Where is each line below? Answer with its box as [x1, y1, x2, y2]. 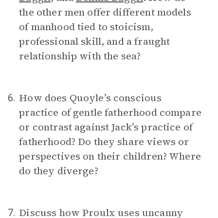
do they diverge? [19, 164, 98, 178]
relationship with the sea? [19, 49, 141, 63]
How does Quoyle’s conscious [19, 91, 162, 105]
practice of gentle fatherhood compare [19, 106, 201, 119]
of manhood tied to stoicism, [19, 20, 154, 34]
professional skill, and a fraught [19, 35, 170, 48]
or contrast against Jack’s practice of [19, 120, 193, 134]
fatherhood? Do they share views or [19, 135, 189, 148]
